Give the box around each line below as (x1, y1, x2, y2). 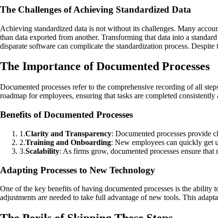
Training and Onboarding (25, 138, 111, 146)
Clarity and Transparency (25, 129, 111, 138)
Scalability (25, 146, 59, 155)
